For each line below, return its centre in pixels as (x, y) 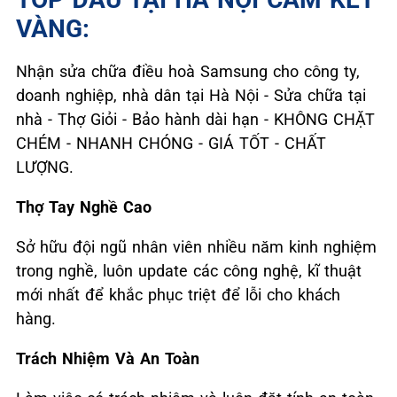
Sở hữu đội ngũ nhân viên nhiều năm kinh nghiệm (196, 246)
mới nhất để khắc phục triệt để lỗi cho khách (178, 294)
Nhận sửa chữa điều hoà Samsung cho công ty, (188, 71)
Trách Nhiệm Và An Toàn (108, 358)
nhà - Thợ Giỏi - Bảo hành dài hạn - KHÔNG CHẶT (195, 119)
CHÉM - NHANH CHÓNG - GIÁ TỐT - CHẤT (171, 143)
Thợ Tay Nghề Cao (84, 206)
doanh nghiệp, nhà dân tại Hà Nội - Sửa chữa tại (191, 95)
